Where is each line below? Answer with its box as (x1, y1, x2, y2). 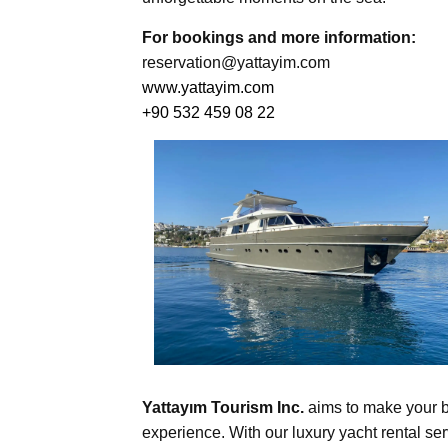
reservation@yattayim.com (142, 53, 330, 71)
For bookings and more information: (142, 28, 416, 46)
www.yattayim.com (142, 78, 274, 96)
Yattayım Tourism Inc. (142, 398, 304, 416)
